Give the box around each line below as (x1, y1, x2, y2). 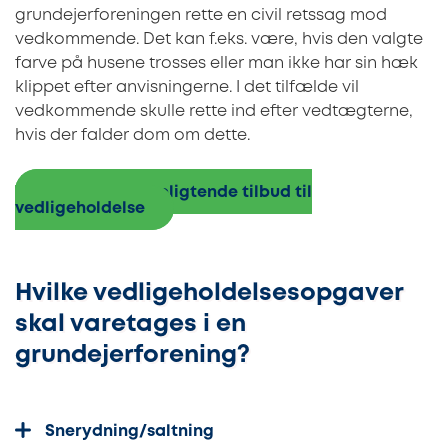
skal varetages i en (15, 313, 246, 335)
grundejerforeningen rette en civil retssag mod (15, 7, 387, 23)
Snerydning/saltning (45, 423, 222, 439)
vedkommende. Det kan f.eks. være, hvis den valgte (15, 31, 423, 47)
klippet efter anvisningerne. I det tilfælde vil (15, 79, 359, 95)
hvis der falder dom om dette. (15, 127, 250, 143)
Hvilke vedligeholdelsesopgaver (15, 282, 403, 304)
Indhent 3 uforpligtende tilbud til (44, 185, 313, 201)
